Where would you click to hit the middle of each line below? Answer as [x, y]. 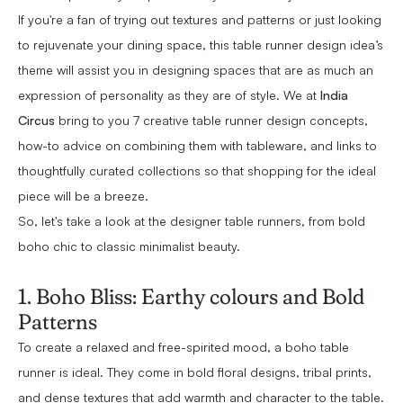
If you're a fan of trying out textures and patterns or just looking [200, 20]
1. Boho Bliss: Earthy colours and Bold [191, 297]
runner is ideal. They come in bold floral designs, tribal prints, [195, 372]
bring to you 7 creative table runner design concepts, [211, 121]
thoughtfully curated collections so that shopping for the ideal [197, 171]
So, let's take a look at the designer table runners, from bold [192, 221]
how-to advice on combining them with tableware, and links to [197, 146]
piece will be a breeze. [83, 196]
